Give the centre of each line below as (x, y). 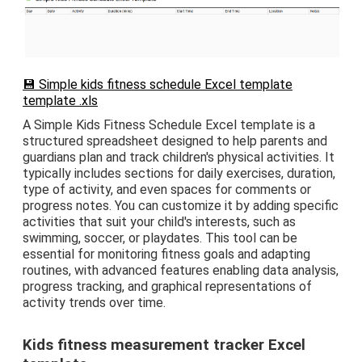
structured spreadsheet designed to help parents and (175, 141)
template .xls (60, 100)
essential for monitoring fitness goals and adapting (166, 254)
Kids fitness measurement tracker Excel (164, 345)
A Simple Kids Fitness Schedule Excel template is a (169, 124)
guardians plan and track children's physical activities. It (179, 157)
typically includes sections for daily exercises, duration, (179, 173)
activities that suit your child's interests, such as (159, 221)
